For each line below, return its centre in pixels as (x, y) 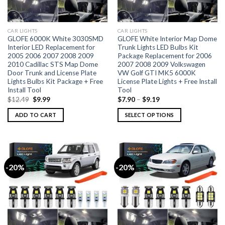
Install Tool (24, 90)
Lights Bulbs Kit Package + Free (55, 82)
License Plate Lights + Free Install (167, 82)
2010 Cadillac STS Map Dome (52, 65)
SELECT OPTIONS (149, 115)
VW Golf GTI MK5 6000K (156, 73)
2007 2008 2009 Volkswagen (161, 65)
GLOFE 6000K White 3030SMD (55, 39)
